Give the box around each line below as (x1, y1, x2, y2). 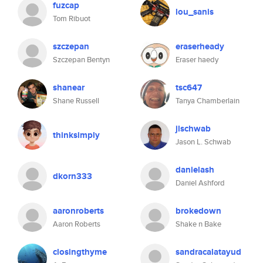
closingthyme (53, 245, 107, 258)
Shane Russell (53, 95, 99, 106)
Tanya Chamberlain (176, 95, 240, 106)
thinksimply (53, 129, 100, 141)
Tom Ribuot (53, 13, 90, 24)
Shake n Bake (176, 218, 221, 230)
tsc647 (176, 81, 202, 94)
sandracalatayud (176, 245, 241, 258)
